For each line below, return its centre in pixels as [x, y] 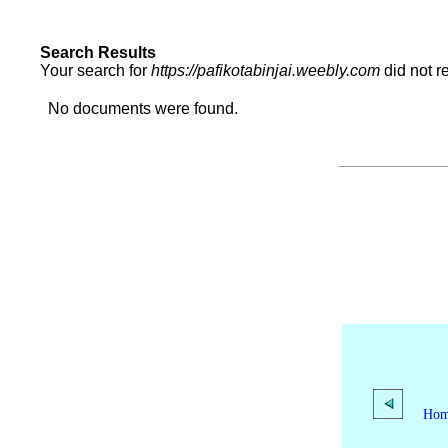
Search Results [98, 52]
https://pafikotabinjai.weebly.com [265, 70]
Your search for [79, 70]
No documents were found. [139, 108]
